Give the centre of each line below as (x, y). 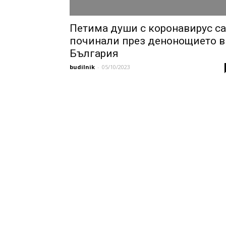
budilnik (82, 67)
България (94, 53)
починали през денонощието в (147, 41)
